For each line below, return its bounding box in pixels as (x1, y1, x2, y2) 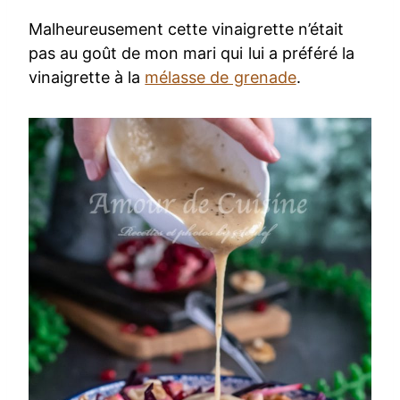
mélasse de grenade (145, 68, 296, 87)
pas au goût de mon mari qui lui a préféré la (29, 44, 354, 63)
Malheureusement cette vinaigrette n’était (29, 20, 344, 39)
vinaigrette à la (29, 68, 146, 87)
